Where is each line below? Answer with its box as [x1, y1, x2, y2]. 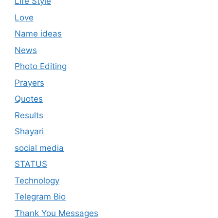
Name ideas [15, 29, 62, 39]
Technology [15, 175, 59, 185]
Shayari [15, 127, 44, 137]
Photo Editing [15, 61, 67, 72]
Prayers [15, 77, 44, 88]
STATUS [15, 159, 47, 169]
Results [15, 110, 43, 120]
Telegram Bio [15, 192, 66, 202]
